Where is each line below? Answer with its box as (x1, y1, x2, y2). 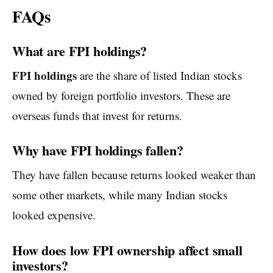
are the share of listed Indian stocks (77, 67, 242, 83)
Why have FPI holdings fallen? (12, 140, 183, 161)
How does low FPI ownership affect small (12, 239, 243, 260)
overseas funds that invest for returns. (12, 107, 182, 123)
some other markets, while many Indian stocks (12, 187, 227, 203)
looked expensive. (12, 207, 96, 223)
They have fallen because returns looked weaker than (12, 167, 256, 183)
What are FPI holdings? (12, 40, 147, 61)
